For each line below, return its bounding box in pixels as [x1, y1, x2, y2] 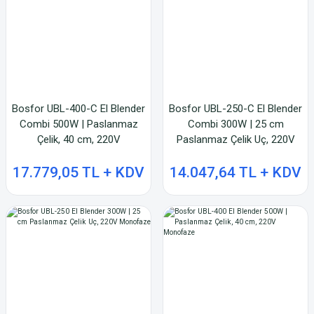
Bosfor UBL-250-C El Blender [169, 102, 302, 115]
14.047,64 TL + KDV [170, 164, 301, 181]
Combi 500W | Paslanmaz [19, 118, 138, 130]
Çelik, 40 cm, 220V [36, 133, 121, 146]
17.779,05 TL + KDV [13, 164, 144, 181]
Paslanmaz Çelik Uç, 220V [176, 133, 295, 146]
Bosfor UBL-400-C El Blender [12, 102, 145, 115]
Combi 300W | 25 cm [187, 118, 284, 130]
